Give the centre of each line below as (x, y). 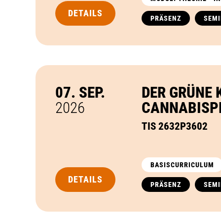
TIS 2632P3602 (175, 127)
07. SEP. (80, 93)
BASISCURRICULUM (182, 165)
